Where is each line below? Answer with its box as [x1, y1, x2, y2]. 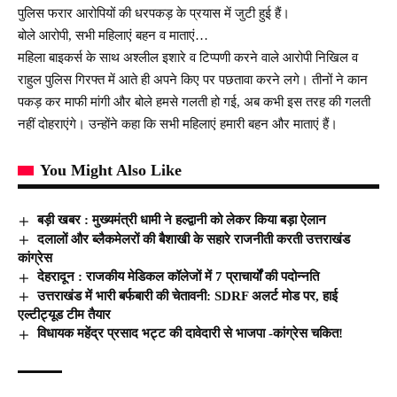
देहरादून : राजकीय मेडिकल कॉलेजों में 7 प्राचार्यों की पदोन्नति [37, 269, 320, 284]
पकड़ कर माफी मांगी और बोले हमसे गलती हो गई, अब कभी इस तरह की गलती [18, 94, 370, 109]
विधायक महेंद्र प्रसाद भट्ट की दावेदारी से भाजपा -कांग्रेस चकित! [37, 326, 344, 341]
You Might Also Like [40, 160, 182, 179]
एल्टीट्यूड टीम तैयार [18, 307, 111, 323]
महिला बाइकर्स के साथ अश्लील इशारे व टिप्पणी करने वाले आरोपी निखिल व [18, 50, 358, 65]
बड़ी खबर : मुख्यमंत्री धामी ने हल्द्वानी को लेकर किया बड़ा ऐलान [37, 212, 327, 227]
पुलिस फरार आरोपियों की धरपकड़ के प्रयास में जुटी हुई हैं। [18, 5, 290, 20]
